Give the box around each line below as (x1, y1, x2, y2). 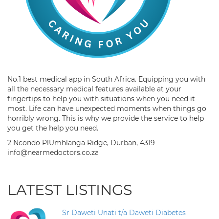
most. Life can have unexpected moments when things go (7, 104, 206, 113)
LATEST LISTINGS (7, 181, 132, 199)
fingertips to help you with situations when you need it (7, 94, 195, 104)
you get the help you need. (7, 124, 98, 133)
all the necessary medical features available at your (7, 85, 181, 94)
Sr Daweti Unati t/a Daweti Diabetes (62, 208, 186, 218)
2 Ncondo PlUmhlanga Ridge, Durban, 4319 (7, 138, 155, 148)
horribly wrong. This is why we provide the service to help (7, 114, 204, 123)
